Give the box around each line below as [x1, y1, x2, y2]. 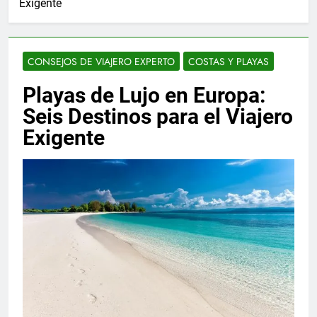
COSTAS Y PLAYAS [188, 54, 269, 69]
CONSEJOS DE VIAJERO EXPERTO [28, 54, 175, 69]
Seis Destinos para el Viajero [23, 103, 293, 129]
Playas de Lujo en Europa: [23, 82, 265, 108]
